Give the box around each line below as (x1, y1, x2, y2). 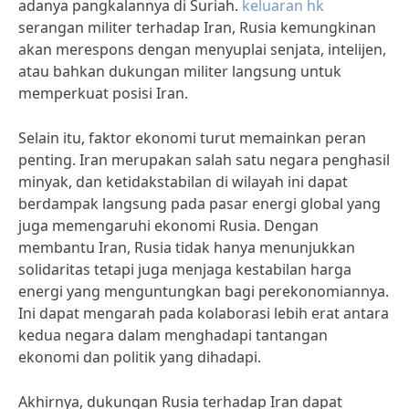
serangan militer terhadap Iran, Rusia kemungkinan (18, 17, 376, 37)
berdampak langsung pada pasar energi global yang (18, 194, 381, 214)
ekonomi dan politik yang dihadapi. (18, 347, 261, 367)
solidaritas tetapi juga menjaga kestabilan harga (18, 259, 351, 279)
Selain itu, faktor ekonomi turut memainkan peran (18, 128, 366, 148)
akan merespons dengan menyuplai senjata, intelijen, (18, 39, 386, 59)
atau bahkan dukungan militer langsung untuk (18, 61, 341, 81)
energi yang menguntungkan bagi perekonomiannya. (18, 281, 389, 301)
